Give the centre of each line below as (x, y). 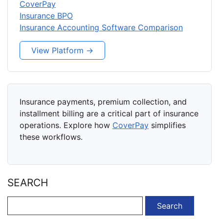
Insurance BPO (46, 16)
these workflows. (51, 137)
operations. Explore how (66, 125)
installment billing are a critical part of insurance (109, 113)
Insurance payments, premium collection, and (103, 102)
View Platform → (62, 50)
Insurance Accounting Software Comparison (101, 27)
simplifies (167, 125)
